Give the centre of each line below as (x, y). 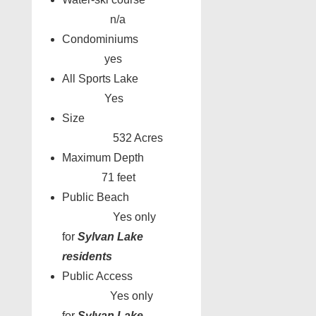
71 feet (99, 178)
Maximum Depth (126, 158)
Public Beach (124, 197)
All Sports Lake (126, 79)
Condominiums (126, 39)
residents (87, 257)
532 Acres (113, 138)
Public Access (126, 276)
